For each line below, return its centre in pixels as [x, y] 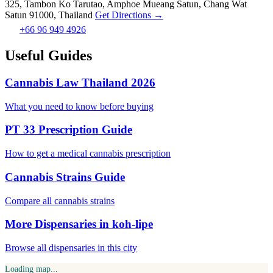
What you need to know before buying [79, 106]
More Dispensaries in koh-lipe [79, 224]
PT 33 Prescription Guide [69, 130]
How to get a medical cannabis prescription [88, 154]
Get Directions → [129, 15]
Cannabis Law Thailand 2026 [80, 82]
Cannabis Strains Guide [65, 177]
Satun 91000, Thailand [49, 15]
